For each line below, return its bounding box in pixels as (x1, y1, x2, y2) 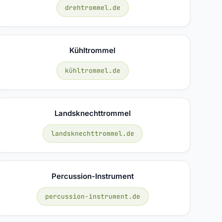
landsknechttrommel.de (51, 129, 134, 138)
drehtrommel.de (64, 3, 120, 12)
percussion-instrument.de (45, 192, 140, 201)
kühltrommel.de (64, 66, 120, 75)
